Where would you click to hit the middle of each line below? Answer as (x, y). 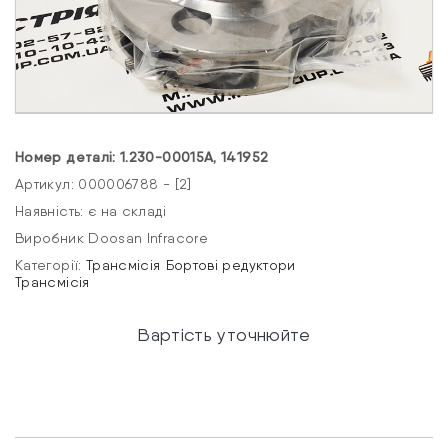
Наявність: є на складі (90, 211)
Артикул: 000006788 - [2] (103, 184)
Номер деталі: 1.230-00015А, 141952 (142, 157)
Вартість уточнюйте (224, 335)
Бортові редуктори (230, 265)
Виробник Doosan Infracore (111, 238)
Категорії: (50, 265)
